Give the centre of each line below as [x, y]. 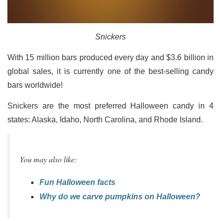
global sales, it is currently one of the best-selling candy [110, 71]
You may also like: [48, 159]
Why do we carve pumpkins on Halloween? [120, 197]
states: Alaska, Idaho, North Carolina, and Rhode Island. [105, 119]
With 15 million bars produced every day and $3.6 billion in [110, 57]
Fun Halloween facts [77, 183]
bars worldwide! [35, 85]
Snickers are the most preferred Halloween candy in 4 [110, 106]
